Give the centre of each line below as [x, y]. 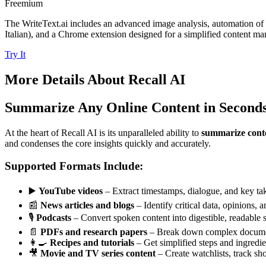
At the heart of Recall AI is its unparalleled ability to [103, 132]
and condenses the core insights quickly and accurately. [108, 143]
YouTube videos [71, 191]
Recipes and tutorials [92, 243]
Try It [15, 54]
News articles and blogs [87, 205]
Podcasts [54, 218]
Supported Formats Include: [74, 166]
